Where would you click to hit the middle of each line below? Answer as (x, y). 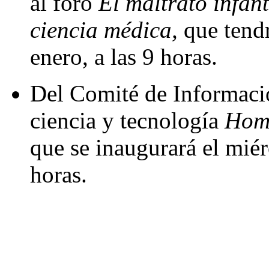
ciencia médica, (107, 30)
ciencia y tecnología (127, 120)
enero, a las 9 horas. (124, 57)
